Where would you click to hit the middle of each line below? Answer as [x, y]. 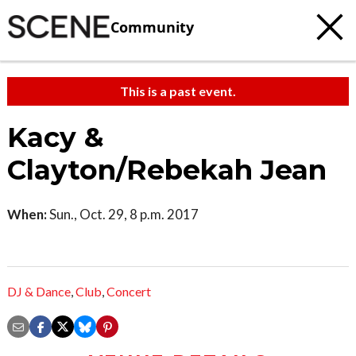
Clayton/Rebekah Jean [167, 170]
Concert [129, 292]
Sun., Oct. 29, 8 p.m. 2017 [123, 214]
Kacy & [56, 137]
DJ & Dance [39, 292]
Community [152, 27]
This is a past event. [178, 91]
